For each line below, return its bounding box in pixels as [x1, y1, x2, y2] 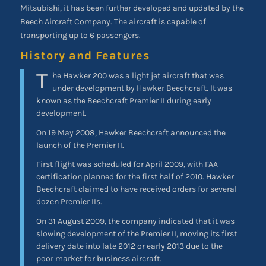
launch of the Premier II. [36, 140, 124, 150]
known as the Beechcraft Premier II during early [36, 95, 211, 106]
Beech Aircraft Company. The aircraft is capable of [20, 16, 206, 27]
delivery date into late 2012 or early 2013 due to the [36, 241, 223, 252]
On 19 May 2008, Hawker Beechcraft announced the [36, 127, 226, 138]
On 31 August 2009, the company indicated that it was [36, 216, 235, 227]
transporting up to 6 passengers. [20, 30, 141, 40]
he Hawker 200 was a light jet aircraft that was [52, 70, 224, 81]
